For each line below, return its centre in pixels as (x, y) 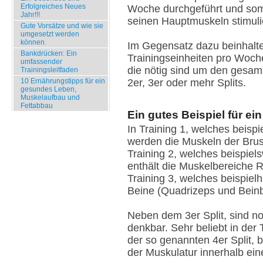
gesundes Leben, (48, 89)
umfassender (41, 62)
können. (33, 42)
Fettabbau (37, 106)
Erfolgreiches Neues (53, 6)
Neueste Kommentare (56, 128)
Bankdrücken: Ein (49, 53)
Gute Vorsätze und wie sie (62, 26)
